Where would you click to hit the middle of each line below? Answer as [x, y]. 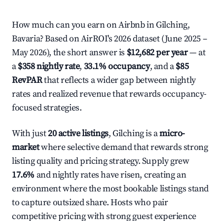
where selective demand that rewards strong [124, 147]
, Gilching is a [134, 133]
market [26, 147]
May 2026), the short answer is [69, 53]
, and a [163, 66]
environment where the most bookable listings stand [110, 189]
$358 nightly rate [49, 66]
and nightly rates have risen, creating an [110, 175]
